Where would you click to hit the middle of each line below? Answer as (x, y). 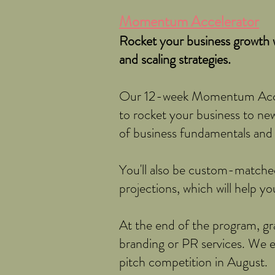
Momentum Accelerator (189, 21)
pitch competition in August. (193, 261)
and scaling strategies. (175, 59)
